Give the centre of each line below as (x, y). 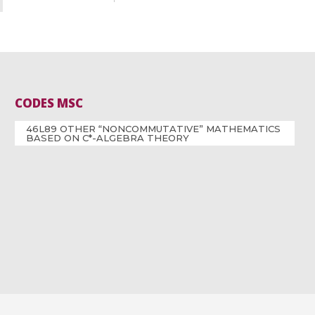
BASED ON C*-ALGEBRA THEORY (108, 137)
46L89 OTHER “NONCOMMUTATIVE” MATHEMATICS (154, 128)
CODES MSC (49, 103)
